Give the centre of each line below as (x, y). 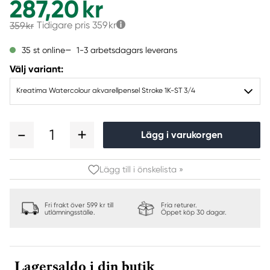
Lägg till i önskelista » (141, 169)
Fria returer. (179, 205)
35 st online (43, 50)
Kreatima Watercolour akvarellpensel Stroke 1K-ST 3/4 (106, 90)
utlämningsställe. (70, 212)
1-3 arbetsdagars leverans (127, 50)
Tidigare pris (64, 25)
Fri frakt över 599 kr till (79, 205)
